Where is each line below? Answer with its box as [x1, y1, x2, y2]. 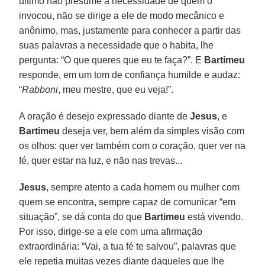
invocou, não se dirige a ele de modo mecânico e [19, 10, 225, 21]
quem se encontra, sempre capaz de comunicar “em [19, 196, 236, 207]
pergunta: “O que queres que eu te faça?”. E [19, 54, 205, 65]
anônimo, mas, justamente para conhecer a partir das [19, 25, 241, 35]
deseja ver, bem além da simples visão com [60, 125, 245, 136]
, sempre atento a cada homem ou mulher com [46, 182, 240, 192]
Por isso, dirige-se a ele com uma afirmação [19, 226, 203, 237]
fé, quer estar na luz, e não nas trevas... [19, 155, 183, 166]
